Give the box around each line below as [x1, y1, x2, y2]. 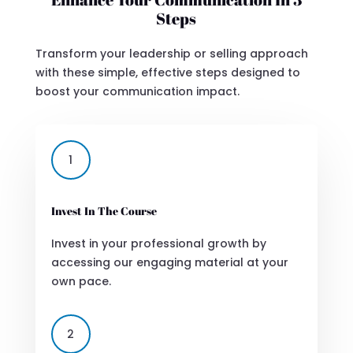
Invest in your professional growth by [50, 236, 266, 252]
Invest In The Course [50, 203, 157, 219]
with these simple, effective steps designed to [35, 65, 300, 81]
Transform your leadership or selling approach [35, 46, 308, 62]
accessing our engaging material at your [50, 255, 288, 271]
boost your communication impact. [35, 84, 240, 100]
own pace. [50, 273, 111, 290]
